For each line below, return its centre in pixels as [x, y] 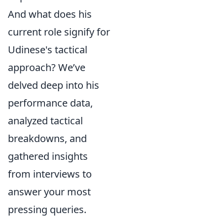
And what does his [50, 14]
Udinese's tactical [48, 49]
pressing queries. [47, 209]
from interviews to [50, 174]
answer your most [49, 191]
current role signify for [59, 32]
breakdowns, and [47, 138]
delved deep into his [54, 85]
